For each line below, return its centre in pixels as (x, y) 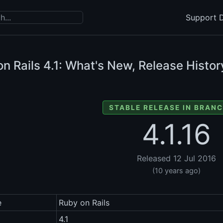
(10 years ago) (176, 171)
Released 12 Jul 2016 (176, 159)
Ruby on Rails (84, 203)
